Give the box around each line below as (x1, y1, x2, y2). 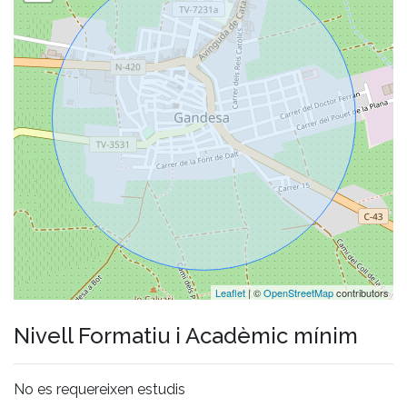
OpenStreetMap (263, 284, 333, 300)
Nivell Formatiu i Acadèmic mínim (14, 322, 358, 349)
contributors (333, 284, 389, 300)
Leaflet (215, 284, 245, 300)
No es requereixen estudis (14, 380, 185, 398)
